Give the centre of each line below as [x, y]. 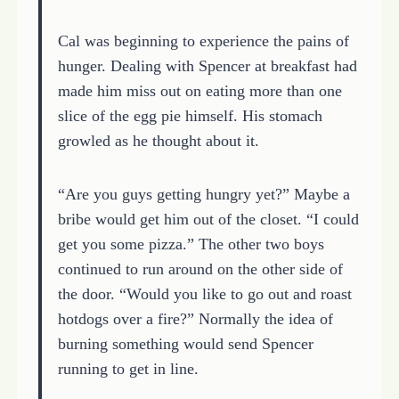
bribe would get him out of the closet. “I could [208, 219]
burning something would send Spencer [185, 343]
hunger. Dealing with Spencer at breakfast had [207, 65]
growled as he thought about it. [158, 140]
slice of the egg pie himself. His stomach [190, 115]
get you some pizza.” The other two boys [191, 244]
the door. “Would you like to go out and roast [204, 293]
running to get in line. [128, 368]
